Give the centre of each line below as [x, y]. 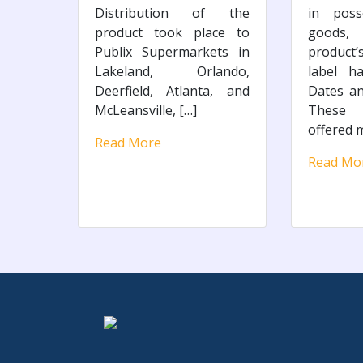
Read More [128, 142]
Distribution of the [172, 13]
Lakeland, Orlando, [172, 71]
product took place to [172, 32]
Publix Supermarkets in [172, 51]
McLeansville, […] [146, 110]
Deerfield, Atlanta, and [172, 90]
